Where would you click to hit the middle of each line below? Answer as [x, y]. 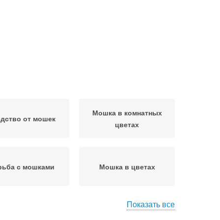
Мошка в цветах [127, 166]
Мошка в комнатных [127, 112]
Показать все [151, 204]
